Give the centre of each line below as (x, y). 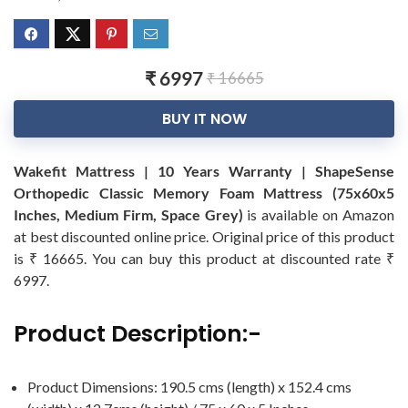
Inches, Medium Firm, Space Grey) (128, 214)
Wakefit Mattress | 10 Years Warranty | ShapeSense (204, 171)
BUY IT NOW (204, 119)
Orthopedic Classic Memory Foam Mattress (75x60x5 (204, 193)
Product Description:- (138, 334)
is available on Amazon (318, 214)
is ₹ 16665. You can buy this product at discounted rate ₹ (204, 258)
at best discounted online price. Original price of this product (204, 236)
